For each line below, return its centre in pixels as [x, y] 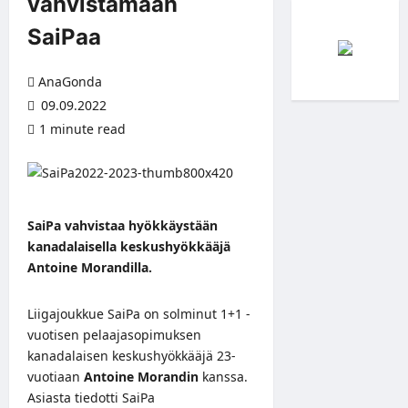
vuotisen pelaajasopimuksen [114, 334]
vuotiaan [56, 376]
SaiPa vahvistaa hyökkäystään [122, 225]
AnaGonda [70, 81]
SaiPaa [64, 36]
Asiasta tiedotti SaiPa [91, 397]
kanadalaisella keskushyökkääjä [129, 246]
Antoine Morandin [141, 376]
